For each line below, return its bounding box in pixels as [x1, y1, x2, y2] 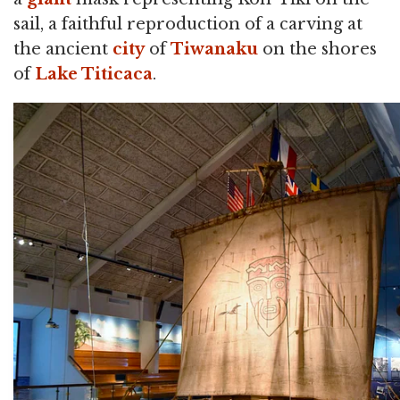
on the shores [258, 38, 377, 59]
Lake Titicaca [35, 63, 153, 84]
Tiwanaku [171, 38, 258, 59]
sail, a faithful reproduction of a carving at [13, 13, 362, 34]
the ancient [13, 38, 112, 59]
